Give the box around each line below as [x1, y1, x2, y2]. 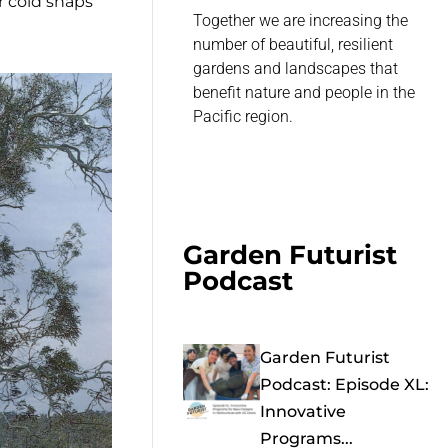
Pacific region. [193, 107, 294, 127]
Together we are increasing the [193, 11, 409, 31]
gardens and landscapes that [193, 59, 399, 79]
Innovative [259, 402, 346, 422]
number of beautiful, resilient [193, 35, 394, 55]
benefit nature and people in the [193, 83, 416, 103]
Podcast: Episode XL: [259, 375, 429, 395]
